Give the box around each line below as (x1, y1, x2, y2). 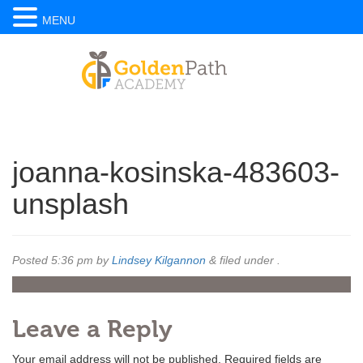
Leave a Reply (12, 314, 173, 344)
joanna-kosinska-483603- (12, 156, 340, 189)
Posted (12, 254, 51, 267)
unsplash (12, 187, 129, 220)
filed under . (216, 254, 280, 267)
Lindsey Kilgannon (112, 254, 206, 267)
